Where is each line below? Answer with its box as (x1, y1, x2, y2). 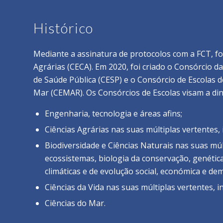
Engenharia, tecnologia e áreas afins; (45, 108, 182, 119)
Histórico (33, 19, 93, 36)
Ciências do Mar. (45, 198, 106, 209)
